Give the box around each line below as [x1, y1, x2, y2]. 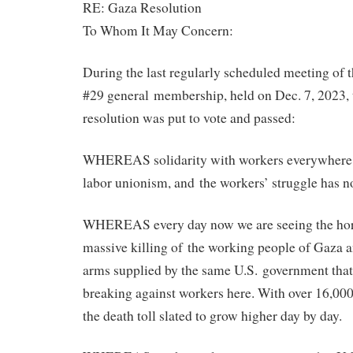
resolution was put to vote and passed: [83, 109, 300, 128]
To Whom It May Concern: [83, 21, 233, 40]
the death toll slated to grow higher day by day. [83, 306, 342, 325]
